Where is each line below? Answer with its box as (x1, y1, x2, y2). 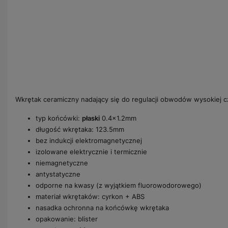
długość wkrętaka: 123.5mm (36, 125, 124, 133)
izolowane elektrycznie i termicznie (36, 147, 147, 156)
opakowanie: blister (36, 214, 98, 223)
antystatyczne (36, 169, 80, 178)
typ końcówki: (36, 113, 82, 122)
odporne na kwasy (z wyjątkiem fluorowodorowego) (36, 181, 202, 189)
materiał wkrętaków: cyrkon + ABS (36, 192, 145, 201)
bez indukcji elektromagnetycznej (36, 136, 142, 145)
